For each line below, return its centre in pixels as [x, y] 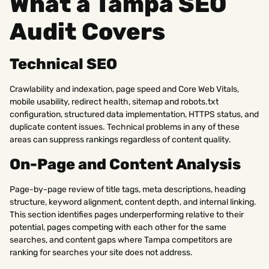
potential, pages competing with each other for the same [118, 228]
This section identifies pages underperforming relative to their [127, 215]
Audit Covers [87, 32]
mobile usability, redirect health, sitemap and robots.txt [114, 102]
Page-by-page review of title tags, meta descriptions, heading [128, 190]
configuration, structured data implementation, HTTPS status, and [134, 115]
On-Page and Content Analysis [125, 165]
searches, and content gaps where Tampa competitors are [121, 240]
